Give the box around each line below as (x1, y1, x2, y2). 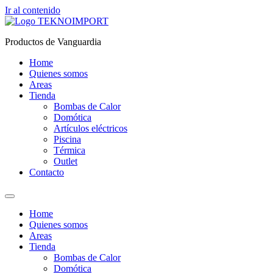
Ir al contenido (5, 5, 60, 15)
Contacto (29, 167, 64, 177)
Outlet (54, 156, 77, 166)
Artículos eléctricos (54, 123, 127, 133)
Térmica (54, 145, 85, 155)
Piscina (54, 134, 81, 144)
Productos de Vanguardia (5, 37, 101, 47)
